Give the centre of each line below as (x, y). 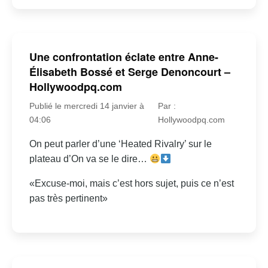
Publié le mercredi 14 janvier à (86, 106)
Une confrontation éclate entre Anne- (124, 57)
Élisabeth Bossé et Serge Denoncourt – (130, 72)
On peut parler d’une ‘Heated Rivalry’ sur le (120, 144)
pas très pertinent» (68, 199)
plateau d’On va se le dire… (89, 159)
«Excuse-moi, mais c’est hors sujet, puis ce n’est (131, 184)
